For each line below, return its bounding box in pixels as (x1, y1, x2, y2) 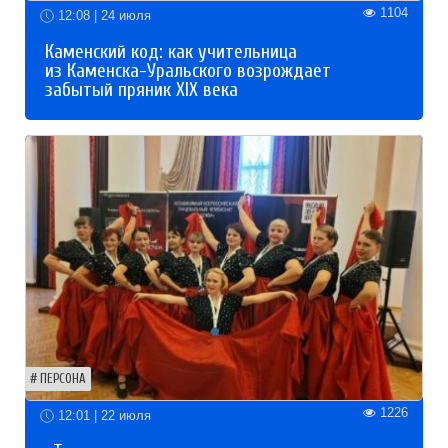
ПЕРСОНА (40, 371, 86, 386)
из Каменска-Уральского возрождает (45, 60, 331, 83)
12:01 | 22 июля (54, 407, 151, 423)
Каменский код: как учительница (45, 41, 297, 64)
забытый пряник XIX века (45, 79, 238, 102)
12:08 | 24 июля (54, 7, 151, 23)
